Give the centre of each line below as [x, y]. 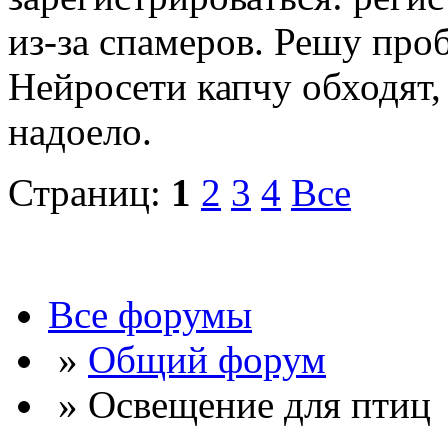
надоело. [80, 132]
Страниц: [89, 193]
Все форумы [150, 315]
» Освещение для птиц [239, 405]
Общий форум [207, 360]
